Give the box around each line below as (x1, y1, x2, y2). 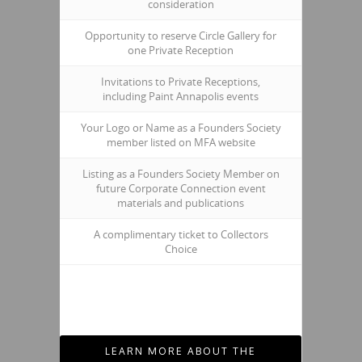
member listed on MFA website (106, 135, 255, 149)
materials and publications (117, 196, 244, 210)
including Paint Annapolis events (103, 89, 259, 103)
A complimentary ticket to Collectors (93, 227, 268, 242)
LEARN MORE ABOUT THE (105, 345, 256, 357)
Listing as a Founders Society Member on (82, 166, 280, 181)
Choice (164, 242, 197, 256)
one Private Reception (128, 43, 234, 57)
